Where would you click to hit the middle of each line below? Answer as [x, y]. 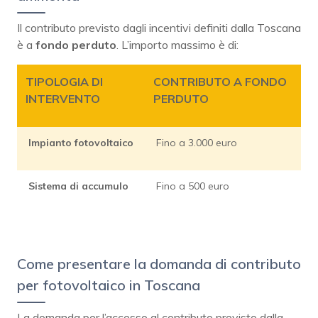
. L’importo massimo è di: [177, 45]
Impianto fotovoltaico [81, 143]
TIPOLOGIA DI [64, 82]
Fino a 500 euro [193, 186]
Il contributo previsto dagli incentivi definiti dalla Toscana [159, 28]
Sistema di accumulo [78, 186]
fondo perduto [76, 45]
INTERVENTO [63, 99]
